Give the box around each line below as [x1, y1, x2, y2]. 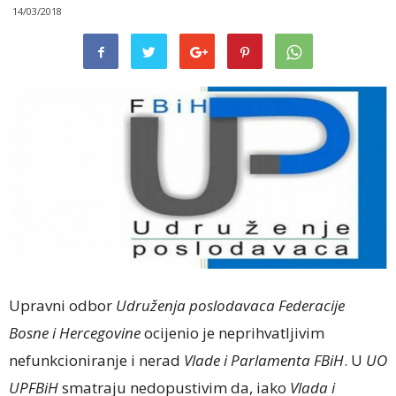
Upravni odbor [9, 295, 116, 316]
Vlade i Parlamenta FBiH [184, 350, 344, 370]
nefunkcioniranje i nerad [9, 350, 184, 370]
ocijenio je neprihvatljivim [141, 323, 324, 343]
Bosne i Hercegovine [9, 323, 141, 343]
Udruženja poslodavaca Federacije [116, 295, 345, 316]
